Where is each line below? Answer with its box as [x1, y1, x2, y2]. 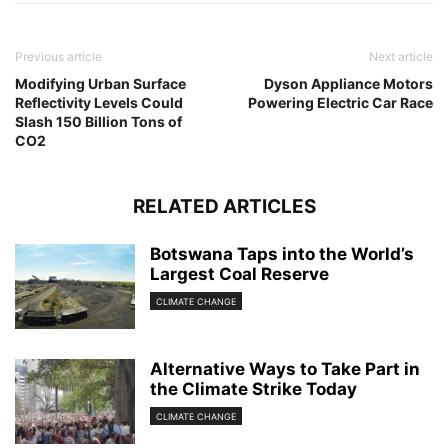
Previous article [15, 49, 102, 64]
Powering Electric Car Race [248, 94, 433, 111]
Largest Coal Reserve [150, 264, 329, 284]
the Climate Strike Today [150, 379, 357, 399]
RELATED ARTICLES [132, 195, 316, 218]
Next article [369, 49, 433, 64]
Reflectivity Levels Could [15, 94, 183, 111]
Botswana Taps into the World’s [150, 244, 414, 264]
